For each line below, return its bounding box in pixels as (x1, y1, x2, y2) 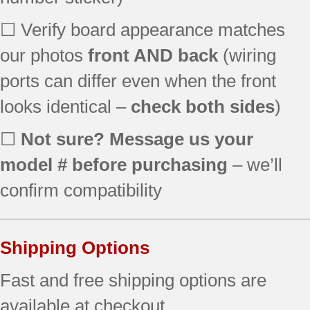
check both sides (131, 95, 275, 117)
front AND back (88, 44, 218, 66)
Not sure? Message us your (21, 128, 253, 149)
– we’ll (228, 154, 282, 175)
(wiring (218, 44, 276, 66)
